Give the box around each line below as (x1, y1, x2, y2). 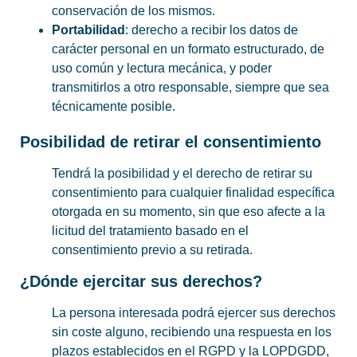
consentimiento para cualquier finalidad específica (52, 186, 335, 200)
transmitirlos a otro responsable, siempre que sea (52, 80, 329, 95)
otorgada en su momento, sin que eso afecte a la (52, 205, 325, 219)
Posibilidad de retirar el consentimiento (20, 133, 321, 151)
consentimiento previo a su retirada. (52, 243, 253, 257)
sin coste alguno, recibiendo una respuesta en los (52, 324, 331, 339)
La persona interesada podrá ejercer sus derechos (52, 305, 335, 320)
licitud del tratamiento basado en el (52, 224, 249, 238)
